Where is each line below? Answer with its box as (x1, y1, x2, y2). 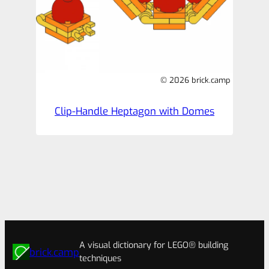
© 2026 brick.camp (160, 75, 231, 86)
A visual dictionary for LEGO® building (79, 239, 228, 251)
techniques (79, 252, 121, 264)
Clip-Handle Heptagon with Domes (55, 104, 214, 118)
